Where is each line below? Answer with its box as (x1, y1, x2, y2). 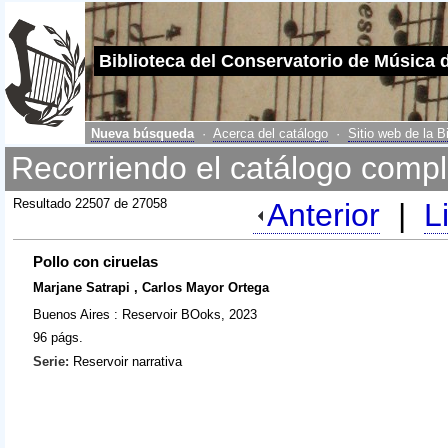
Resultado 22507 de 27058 (12, 195, 167, 211)
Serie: (33, 354, 70, 370)
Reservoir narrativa (69, 354, 183, 370)
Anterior (267, 196, 381, 233)
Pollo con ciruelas (33, 253, 159, 271)
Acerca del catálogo (213, 125, 329, 141)
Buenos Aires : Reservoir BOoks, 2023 (33, 306, 258, 322)
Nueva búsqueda (91, 125, 195, 141)
